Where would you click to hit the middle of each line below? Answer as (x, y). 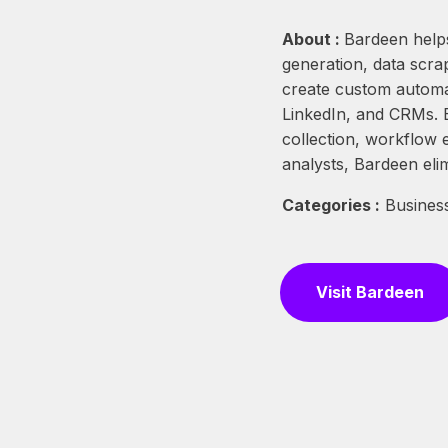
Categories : (331, 205)
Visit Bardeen (370, 292)
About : (313, 39)
